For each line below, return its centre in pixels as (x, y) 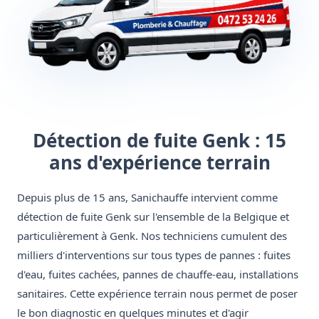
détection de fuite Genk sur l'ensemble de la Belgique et (153, 217)
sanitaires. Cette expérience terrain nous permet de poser (157, 294)
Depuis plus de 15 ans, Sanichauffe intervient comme (147, 198)
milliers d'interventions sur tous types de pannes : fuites (154, 255)
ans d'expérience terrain (159, 163)
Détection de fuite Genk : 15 (159, 141)
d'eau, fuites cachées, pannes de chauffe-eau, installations (158, 274)
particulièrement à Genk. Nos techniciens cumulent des (152, 236)
